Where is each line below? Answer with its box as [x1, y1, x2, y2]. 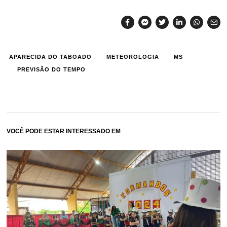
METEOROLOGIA [106, 53, 160, 60]
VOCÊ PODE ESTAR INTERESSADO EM [7, 127, 121, 135]
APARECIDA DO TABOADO [9, 53, 92, 60]
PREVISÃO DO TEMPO [17, 66, 86, 72]
